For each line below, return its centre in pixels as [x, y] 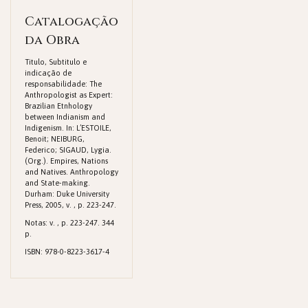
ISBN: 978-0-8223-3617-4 [67, 252]
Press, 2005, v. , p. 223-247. [70, 205]
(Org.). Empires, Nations [66, 161]
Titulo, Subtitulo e [56, 62]
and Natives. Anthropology [71, 172]
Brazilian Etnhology [58, 106]
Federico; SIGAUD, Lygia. [68, 150]
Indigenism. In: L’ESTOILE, [68, 128]
